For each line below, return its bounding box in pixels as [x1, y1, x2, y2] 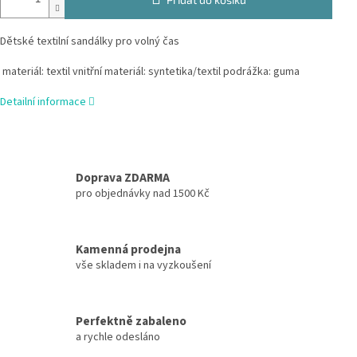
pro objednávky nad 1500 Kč [76, 185, 210, 202]
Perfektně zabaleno [76, 312, 186, 330]
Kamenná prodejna [76, 240, 181, 258]
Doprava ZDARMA [76, 168, 170, 186]
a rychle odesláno [76, 328, 160, 345]
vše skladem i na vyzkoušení [76, 257, 211, 273]
